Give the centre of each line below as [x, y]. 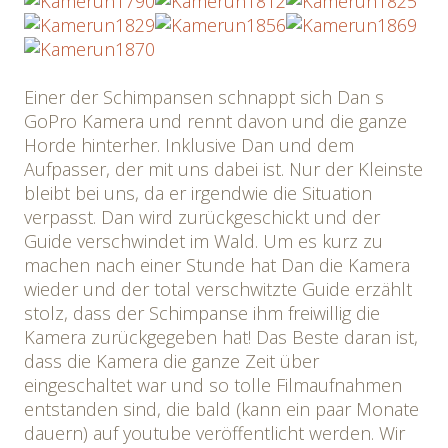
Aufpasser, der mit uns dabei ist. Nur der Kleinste [223, 169]
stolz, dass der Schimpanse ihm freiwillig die [202, 313]
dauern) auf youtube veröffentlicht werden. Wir [214, 433]
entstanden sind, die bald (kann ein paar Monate [221, 409]
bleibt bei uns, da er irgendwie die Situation [198, 193]
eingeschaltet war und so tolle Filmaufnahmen [213, 385]
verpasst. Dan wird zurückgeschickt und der [202, 217]
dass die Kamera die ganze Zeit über [171, 361]
